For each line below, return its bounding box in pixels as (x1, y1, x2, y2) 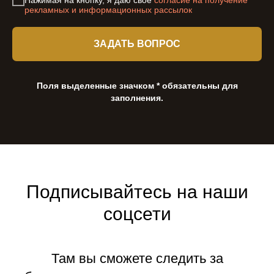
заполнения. (111, 92, 163, 103)
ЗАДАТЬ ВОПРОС (94, 38, 180, 49)
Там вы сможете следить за (51, 250, 223, 266)
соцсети (103, 203, 171, 224)
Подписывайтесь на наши (26, 181, 248, 202)
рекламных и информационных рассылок (24, 4, 192, 15)
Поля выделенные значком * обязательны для (36, 80, 238, 91)
